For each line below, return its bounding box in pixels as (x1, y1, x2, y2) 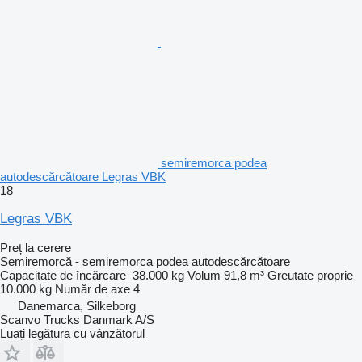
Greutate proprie (267, 267, 353, 282)
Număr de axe (55, 281, 130, 296)
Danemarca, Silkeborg (18, 298, 136, 313)
